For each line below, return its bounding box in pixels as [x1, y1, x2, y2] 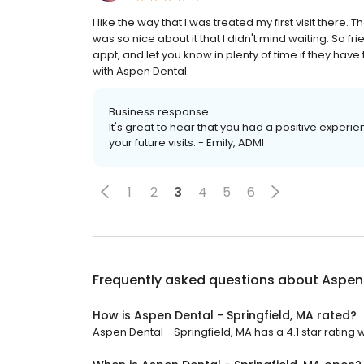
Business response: [109, 104, 211, 120]
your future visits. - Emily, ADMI [109, 135, 264, 151]
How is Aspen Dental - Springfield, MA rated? [93, 307, 357, 324]
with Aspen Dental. [93, 63, 189, 80]
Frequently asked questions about [93, 271, 322, 290]
